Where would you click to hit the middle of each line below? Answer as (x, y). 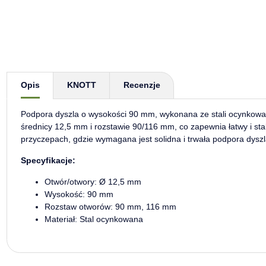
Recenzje (142, 85)
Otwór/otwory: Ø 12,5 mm (93, 181)
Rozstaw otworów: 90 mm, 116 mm (110, 206)
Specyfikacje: (48, 160)
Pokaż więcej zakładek (48, 77)
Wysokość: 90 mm (79, 194)
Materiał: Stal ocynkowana (94, 219)
